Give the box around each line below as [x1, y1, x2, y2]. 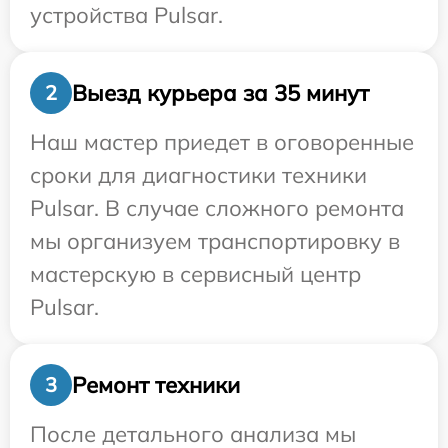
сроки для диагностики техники [30, 161, 367, 190]
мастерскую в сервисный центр [30, 260, 361, 289]
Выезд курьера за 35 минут [72, 78, 369, 107]
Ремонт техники [72, 370, 240, 399]
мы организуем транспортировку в [30, 227, 400, 256]
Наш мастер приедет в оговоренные [30, 128, 414, 157]
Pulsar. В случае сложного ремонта [30, 194, 404, 223]
